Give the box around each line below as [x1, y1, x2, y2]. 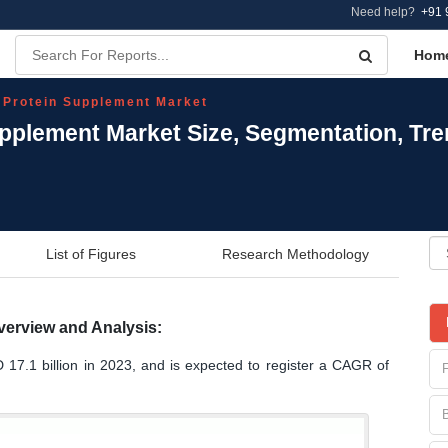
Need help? [351, 5, 421, 19]
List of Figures [46, 245, 136, 262]
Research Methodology [222, 245, 369, 262]
